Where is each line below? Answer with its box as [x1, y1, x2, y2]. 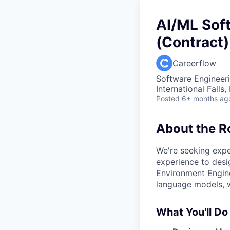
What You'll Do [156, 205, 228, 218]
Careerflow [172, 58, 216, 68]
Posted [156, 94, 180, 103]
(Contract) [156, 33, 229, 51]
